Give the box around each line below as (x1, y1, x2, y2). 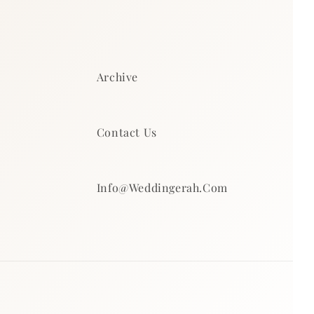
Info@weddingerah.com (96, 180, 228, 195)
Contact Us (96, 125, 157, 139)
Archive (96, 69, 138, 84)
